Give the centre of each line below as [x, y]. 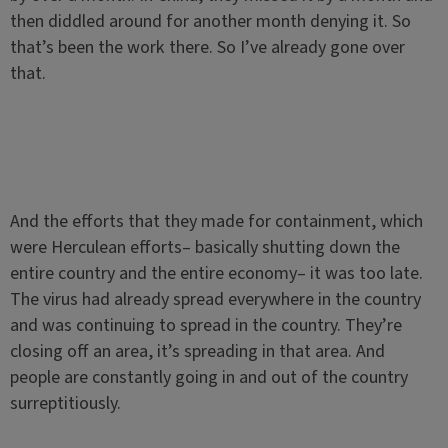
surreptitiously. [65, 403]
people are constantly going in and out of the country [208, 377]
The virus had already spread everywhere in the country [215, 299]
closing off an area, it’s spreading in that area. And [197, 351]
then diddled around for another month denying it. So [210, 21]
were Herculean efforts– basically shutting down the [204, 247]
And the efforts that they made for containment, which [216, 221]
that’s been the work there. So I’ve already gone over [207, 47]
